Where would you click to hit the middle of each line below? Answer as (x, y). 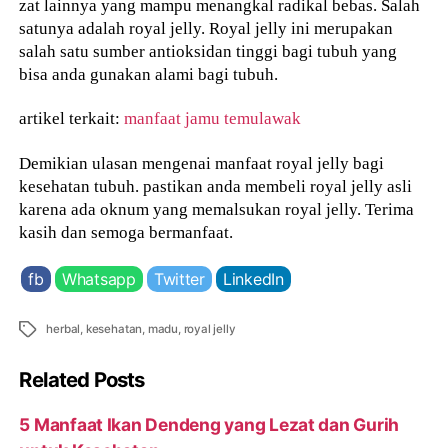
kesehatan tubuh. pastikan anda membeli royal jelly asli (216, 186)
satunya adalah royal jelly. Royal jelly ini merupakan (206, 27)
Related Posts (82, 380)
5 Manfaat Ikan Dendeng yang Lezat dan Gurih (209, 424)
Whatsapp (98, 278)
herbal (63, 329)
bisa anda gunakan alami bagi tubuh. (149, 73)
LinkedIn (253, 278)
